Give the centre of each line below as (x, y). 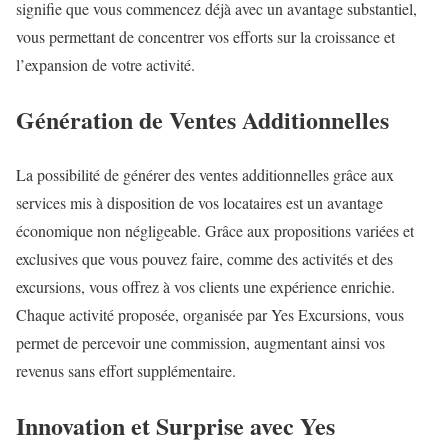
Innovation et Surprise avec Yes (175, 425)
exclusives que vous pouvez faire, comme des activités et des (204, 259)
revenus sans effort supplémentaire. (126, 371)
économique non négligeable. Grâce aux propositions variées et (215, 231)
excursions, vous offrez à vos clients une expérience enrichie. (205, 287)
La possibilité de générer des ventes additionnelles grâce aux (205, 175)
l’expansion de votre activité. (105, 65)
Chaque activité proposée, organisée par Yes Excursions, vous (210, 315)
